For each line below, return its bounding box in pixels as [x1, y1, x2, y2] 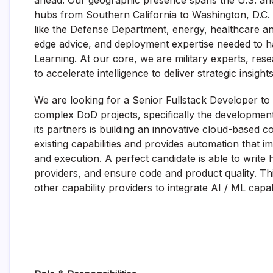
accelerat [46, 67, 89, 79]
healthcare [210, 23, 260, 35]
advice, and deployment [56, 38, 172, 50]
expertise [172, 38, 214, 50]
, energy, [166, 23, 210, 35]
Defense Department [70, 23, 166, 35]
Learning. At [34, 52, 93, 65]
